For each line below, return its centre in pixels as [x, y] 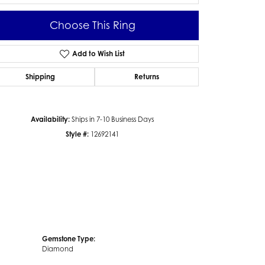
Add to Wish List [98, 53]
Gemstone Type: [69, 239]
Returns [147, 76]
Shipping [40, 76]
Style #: [77, 134]
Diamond [58, 249]
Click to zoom [152, 72]
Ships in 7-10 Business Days [113, 119]
